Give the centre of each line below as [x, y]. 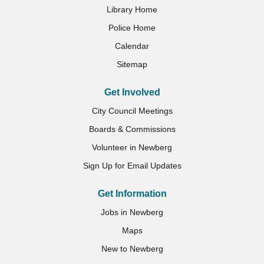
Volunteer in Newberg [132, 147]
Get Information [132, 193]
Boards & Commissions [132, 129]
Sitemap [132, 64]
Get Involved [132, 92]
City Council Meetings [132, 110]
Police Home [132, 27]
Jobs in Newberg [132, 212]
